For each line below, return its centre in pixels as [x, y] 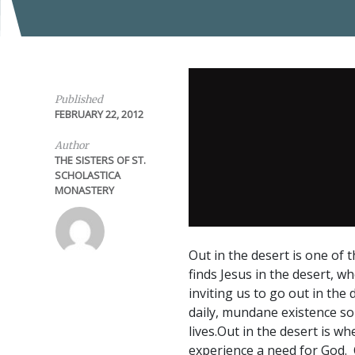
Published [78, 99]
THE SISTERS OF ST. [100, 160]
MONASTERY [84, 190]
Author [71, 145]
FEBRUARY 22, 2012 [99, 114]
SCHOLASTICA [87, 175]
